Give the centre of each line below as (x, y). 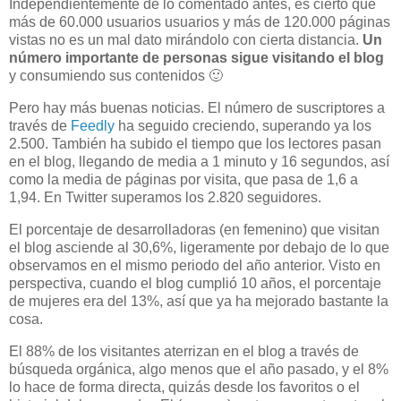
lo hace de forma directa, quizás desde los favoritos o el (184, 387)
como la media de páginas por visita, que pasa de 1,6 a (183, 179)
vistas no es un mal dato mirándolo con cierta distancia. (186, 40)
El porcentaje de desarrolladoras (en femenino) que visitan (194, 229)
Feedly (93, 125)
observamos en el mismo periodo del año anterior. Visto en (195, 265)
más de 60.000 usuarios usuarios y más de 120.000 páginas (200, 22)
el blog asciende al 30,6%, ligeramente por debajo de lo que (199, 247)
